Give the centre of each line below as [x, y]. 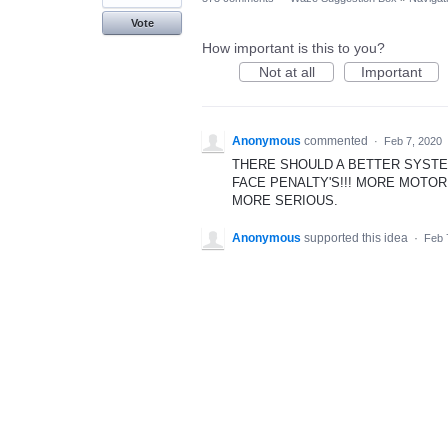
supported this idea [357, 238]
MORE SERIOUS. [285, 200]
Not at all [286, 72]
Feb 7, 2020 [413, 141]
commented [337, 141]
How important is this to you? [293, 48]
